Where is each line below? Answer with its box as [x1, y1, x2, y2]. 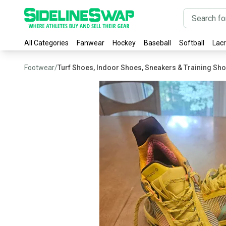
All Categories [24, 39, 69, 47]
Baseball [144, 39, 171, 47]
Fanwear [77, 39, 104, 47]
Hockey [112, 39, 136, 47]
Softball [179, 39, 204, 47]
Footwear [24, 64, 54, 72]
